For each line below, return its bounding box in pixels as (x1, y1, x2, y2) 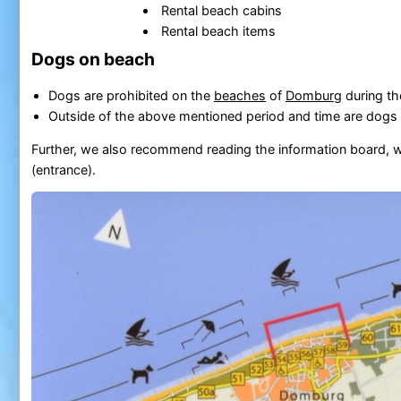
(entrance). (30, 161, 96, 177)
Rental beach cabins (161, 2, 283, 18)
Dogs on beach (30, 48, 155, 71)
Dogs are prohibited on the (47, 87, 214, 103)
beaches (213, 87, 266, 103)
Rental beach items (161, 22, 277, 38)
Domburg (285, 87, 342, 103)
